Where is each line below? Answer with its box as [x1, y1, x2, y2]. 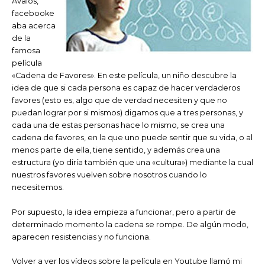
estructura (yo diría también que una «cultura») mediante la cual [12, 158, 253, 167]
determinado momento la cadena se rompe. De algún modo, [12, 219, 248, 229]
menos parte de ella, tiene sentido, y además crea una [12, 146, 220, 155]
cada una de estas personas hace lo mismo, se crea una [12, 121, 225, 130]
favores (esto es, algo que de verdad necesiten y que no [12, 96, 227, 105]
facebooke [12, 9, 54, 18]
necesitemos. [12, 183, 64, 192]
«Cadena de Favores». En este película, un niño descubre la [12, 71, 237, 80]
